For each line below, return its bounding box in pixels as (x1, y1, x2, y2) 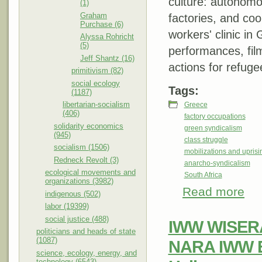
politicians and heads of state (36, 227, 136, 236)
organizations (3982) (45, 177, 113, 185)
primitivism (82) (71, 66, 123, 75)
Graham (80, 11, 107, 20)
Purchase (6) (80, 19, 123, 29)
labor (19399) (45, 202, 89, 211)
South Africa (184, 171, 222, 180)
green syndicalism (184, 124, 242, 133)
